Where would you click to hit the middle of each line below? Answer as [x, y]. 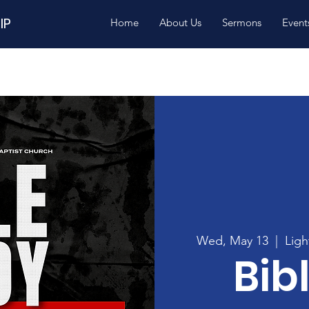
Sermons [241, 22]
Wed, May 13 [232, 241]
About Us [180, 22]
